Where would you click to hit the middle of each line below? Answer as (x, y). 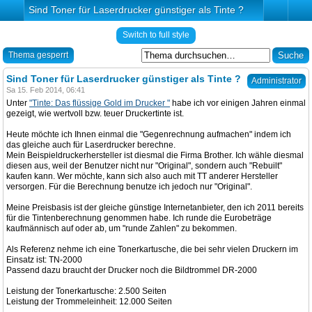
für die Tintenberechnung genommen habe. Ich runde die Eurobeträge (139, 218)
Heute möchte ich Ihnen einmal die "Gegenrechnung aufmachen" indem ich (149, 134)
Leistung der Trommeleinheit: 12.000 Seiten (89, 302)
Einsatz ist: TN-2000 (44, 260)
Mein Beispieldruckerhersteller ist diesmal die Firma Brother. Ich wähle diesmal (155, 155)
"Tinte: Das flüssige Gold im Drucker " (100, 103)
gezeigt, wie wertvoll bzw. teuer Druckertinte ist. (95, 114)
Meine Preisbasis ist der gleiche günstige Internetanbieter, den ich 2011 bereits (155, 208)
